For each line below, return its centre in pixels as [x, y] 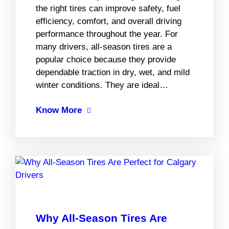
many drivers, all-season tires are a [104, 47]
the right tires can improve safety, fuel [108, 9]
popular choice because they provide [106, 60]
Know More [59, 110]
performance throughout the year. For [107, 34]
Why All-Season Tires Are [101, 218]
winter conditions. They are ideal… [102, 85]
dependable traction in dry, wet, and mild [113, 73]
